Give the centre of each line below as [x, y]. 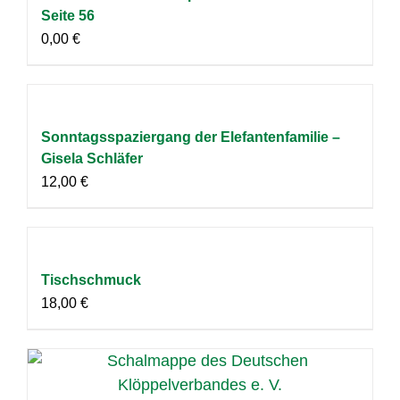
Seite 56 [68, 15]
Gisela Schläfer [92, 158]
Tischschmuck [91, 279]
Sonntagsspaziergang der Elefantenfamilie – [191, 137]
